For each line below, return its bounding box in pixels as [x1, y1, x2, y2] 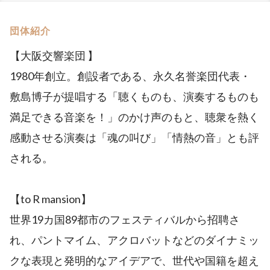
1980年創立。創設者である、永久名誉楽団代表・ [10, 69, 251, 83]
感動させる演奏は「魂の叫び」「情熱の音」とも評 [10, 130, 259, 144]
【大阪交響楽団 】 [10, 48, 98, 62]
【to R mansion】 [10, 192, 92, 206]
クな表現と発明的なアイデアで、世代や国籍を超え [10, 253, 259, 267]
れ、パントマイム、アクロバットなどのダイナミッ [10, 233, 259, 246]
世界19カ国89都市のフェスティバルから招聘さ [10, 212, 240, 226]
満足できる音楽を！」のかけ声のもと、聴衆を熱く [10, 110, 259, 124]
